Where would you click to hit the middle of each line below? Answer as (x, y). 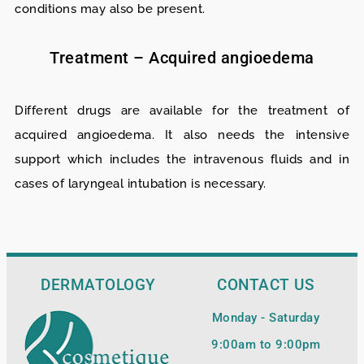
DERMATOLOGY (98, 285)
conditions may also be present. (110, 9)
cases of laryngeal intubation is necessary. (141, 184)
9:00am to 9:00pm (266, 345)
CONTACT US (266, 285)
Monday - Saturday (266, 318)
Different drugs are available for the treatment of (182, 111)
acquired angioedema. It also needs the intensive (182, 135)
